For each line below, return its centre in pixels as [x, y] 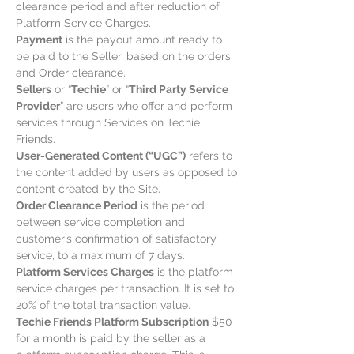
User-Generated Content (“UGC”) [101, 156]
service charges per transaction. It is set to [125, 288]
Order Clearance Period [77, 205]
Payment [39, 40]
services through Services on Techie [108, 122]
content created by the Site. [88, 189]
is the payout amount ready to [142, 40]
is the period [171, 205]
